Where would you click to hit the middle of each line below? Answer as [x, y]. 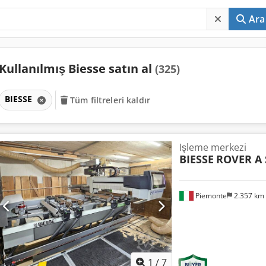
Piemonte [210, 195]
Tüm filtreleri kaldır [110, 100]
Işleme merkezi [213, 147]
